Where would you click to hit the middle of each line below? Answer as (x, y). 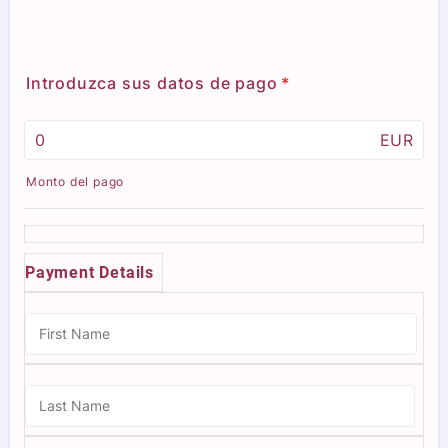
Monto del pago (75, 181)
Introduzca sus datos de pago (152, 82)
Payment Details (89, 272)
